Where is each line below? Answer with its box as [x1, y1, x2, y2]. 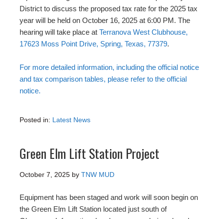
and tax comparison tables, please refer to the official [20, 74, 187, 83]
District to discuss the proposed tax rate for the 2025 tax [20, 4, 197, 13]
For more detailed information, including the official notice [20, 63, 199, 71]
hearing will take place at [20, 27, 99, 36]
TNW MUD [81, 170, 114, 178]
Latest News [52, 115, 90, 124]
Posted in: [20, 115, 52, 124]
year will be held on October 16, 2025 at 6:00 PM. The [20, 16, 190, 24]
